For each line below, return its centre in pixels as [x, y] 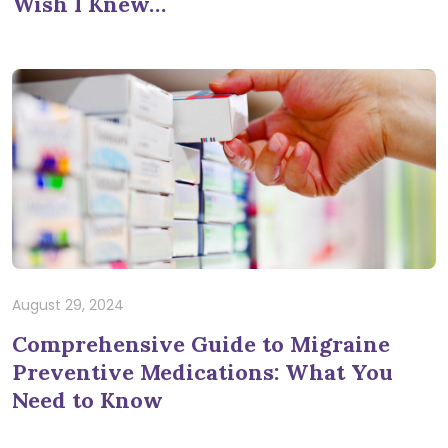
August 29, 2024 [68, 305]
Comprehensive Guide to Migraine [201, 343]
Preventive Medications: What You [202, 371]
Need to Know [87, 399]
